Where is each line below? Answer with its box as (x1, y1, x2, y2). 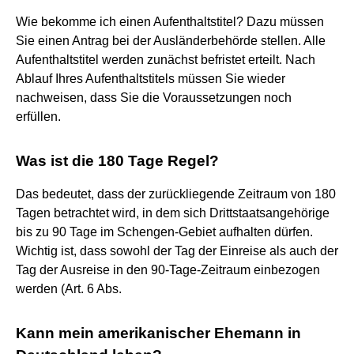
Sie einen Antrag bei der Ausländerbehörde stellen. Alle (16, 33, 326, 47)
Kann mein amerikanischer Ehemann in (16, 324, 301, 341)
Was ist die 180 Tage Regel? (16, 152, 219, 169)
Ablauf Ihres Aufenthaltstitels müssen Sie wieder (16, 71, 285, 85)
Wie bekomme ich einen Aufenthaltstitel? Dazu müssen (16, 14, 324, 28)
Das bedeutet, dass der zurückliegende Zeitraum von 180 (16, 186, 336, 201)
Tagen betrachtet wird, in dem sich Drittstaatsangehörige (16, 205, 330, 220)
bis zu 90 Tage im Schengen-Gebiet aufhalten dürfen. (16, 224, 313, 239)
